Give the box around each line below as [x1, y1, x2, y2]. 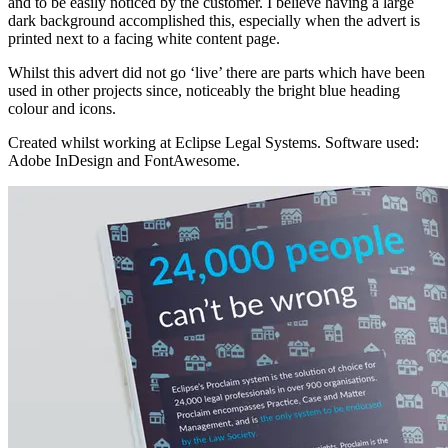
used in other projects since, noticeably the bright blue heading [8, 81, 400, 99]
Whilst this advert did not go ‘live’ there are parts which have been [8, 63, 425, 81]
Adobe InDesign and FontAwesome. [8, 151, 240, 169]
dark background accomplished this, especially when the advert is [8, 11, 420, 29]
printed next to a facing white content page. [8, 29, 280, 47]
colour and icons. [8, 99, 116, 117]
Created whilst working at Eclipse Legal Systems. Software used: [8, 133, 419, 151]
